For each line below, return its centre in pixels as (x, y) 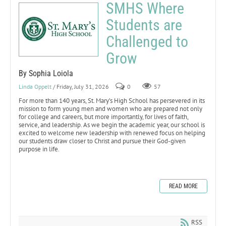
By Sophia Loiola (46, 73)
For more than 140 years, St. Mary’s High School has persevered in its (112, 100)
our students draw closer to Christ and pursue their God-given (102, 141)
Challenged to (147, 41)
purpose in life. (39, 149)
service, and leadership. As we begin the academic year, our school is (112, 125)
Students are (144, 25)
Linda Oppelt (35, 86)
